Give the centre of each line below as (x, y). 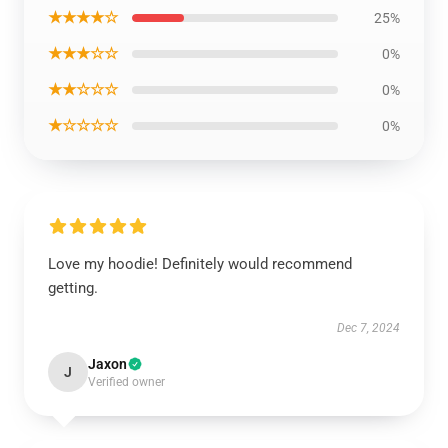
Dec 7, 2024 (368, 328)
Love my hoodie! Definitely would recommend (200, 264)
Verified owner (126, 382)
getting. (73, 288)
